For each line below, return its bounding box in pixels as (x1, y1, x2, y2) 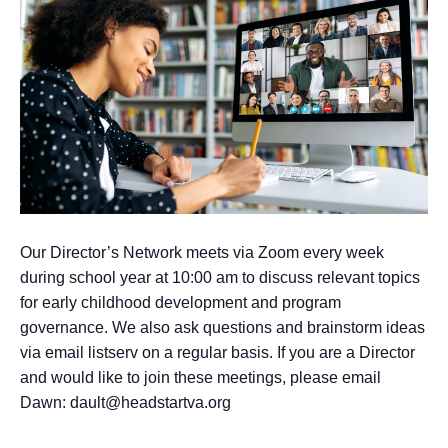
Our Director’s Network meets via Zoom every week (20, 244, 384, 262)
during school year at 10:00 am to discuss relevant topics (20, 269, 420, 287)
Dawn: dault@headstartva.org (20, 394, 231, 412)
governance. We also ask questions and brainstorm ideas (20, 319, 425, 337)
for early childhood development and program (20, 294, 341, 312)
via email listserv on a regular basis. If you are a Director (20, 344, 415, 362)
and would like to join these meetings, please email (20, 369, 381, 387)
